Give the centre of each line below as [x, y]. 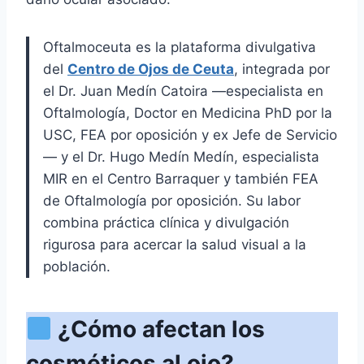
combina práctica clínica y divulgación [166, 223]
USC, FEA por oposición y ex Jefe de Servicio [190, 135]
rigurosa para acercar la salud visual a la [175, 245]
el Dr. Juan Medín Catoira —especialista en [183, 91]
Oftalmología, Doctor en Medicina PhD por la [188, 113]
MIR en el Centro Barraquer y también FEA [181, 179]
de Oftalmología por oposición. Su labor [172, 201]
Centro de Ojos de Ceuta [151, 69]
